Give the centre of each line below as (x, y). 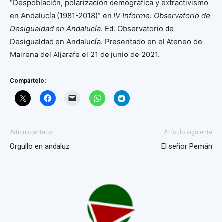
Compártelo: (28, 81)
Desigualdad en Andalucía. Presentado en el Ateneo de (106, 42)
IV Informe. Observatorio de (162, 16)
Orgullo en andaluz (40, 146)
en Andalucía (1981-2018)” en (62, 16)
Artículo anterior (32, 133)
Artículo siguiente (188, 133)
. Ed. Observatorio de (137, 29)
